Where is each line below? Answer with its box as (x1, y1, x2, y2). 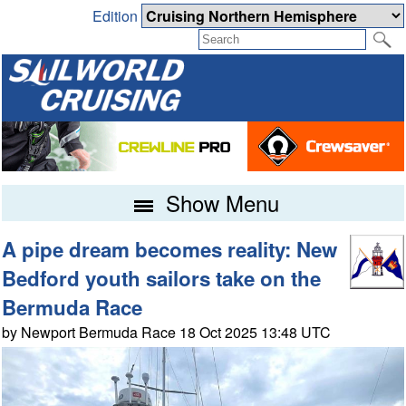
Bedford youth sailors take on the (2, 264, 322, 294)
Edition (92, 5, 141, 27)
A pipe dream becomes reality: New (2, 235, 338, 265)
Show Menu (159, 187, 279, 219)
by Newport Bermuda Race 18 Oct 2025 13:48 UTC (2, 322, 332, 343)
